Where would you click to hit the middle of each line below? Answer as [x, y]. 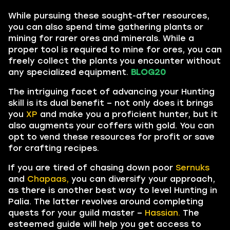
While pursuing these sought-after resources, [109, 16]
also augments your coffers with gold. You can [111, 126]
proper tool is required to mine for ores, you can [115, 50]
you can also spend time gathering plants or [106, 27]
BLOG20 [148, 72]
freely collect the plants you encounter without [114, 61]
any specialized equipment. [70, 72]
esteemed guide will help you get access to [105, 224]
